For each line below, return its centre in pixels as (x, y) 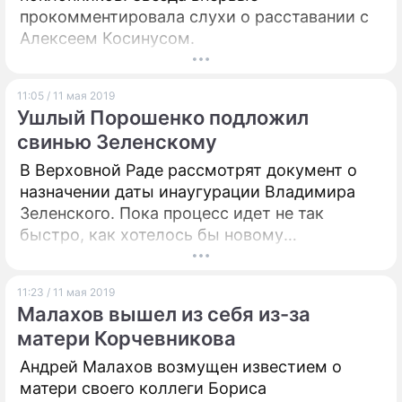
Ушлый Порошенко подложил (163, 118)
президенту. (69, 256)
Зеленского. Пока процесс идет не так (172, 213)
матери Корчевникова (127, 338)
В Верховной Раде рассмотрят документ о (188, 170)
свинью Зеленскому (117, 142)
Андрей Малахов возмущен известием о (181, 367)
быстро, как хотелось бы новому (152, 235)
